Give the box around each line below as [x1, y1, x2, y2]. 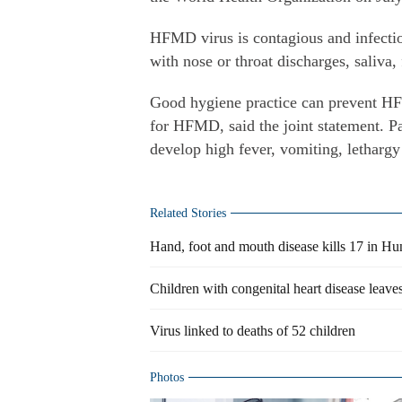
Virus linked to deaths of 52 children [150, 323, 355, 338]
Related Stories [150, 206, 226, 220]
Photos [150, 371, 184, 384]
